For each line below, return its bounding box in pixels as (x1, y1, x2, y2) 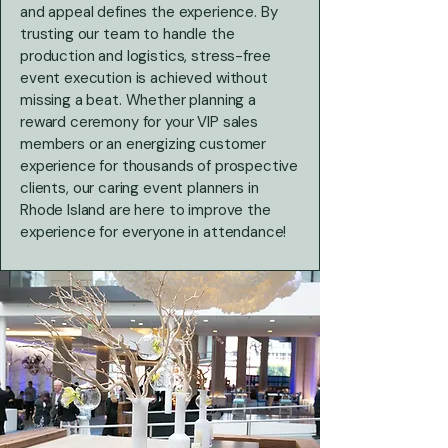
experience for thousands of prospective (20, 156, 299, 176)
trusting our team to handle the (20, 24, 235, 44)
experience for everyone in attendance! (20, 222, 291, 242)
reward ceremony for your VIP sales (20, 112, 258, 132)
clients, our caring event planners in (20, 178, 259, 198)
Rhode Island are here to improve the (20, 200, 271, 220)
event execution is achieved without (20, 68, 268, 88)
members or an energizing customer (20, 134, 267, 154)
